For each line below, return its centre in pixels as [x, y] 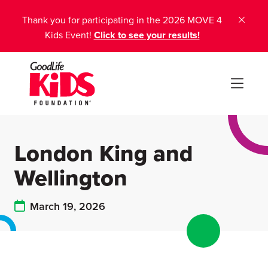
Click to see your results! [147, 35]
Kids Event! [69, 35]
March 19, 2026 [68, 206]
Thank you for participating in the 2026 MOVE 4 [122, 20]
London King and [103, 153]
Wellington [71, 178]
